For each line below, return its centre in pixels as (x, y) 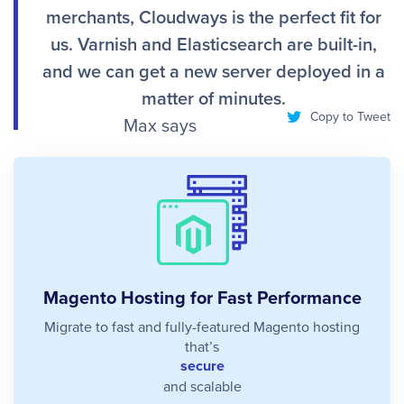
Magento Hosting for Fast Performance (202, 297)
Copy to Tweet (349, 116)
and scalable (202, 386)
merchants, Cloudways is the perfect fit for (213, 16)
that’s (202, 346)
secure (202, 365)
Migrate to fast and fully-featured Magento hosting (202, 326)
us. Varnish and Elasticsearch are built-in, (213, 43)
